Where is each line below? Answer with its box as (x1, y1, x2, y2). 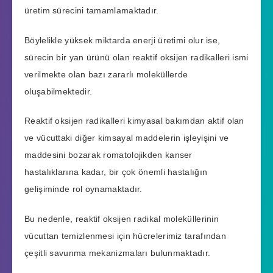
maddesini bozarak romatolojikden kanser (24, 150, 193, 160)
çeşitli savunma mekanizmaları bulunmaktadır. (24, 248, 211, 258)
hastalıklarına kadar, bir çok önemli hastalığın (24, 167, 208, 177)
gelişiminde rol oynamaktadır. (24, 184, 143, 194)
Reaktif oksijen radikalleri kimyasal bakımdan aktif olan (24, 116, 244, 126)
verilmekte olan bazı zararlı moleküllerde (24, 69, 188, 79)
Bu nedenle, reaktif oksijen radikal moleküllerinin (24, 214, 219, 224)
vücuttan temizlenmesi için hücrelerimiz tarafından (24, 231, 226, 241)
